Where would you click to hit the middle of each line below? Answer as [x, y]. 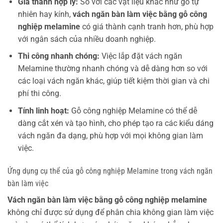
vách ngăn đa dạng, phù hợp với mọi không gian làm [110, 135]
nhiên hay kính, [45, 14]
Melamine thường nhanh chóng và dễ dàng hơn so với [112, 69]
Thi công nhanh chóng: [58, 56]
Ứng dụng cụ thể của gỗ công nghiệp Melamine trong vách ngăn [110, 171]
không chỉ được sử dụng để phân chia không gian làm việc [111, 212]
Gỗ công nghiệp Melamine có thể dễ [133, 111]
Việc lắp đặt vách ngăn [141, 56]
